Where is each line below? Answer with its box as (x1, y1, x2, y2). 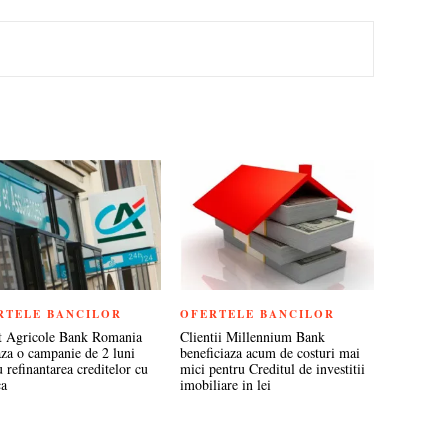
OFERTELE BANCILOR (179, 305, 335, 322)
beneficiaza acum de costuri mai (179, 342, 360, 362)
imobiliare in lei (179, 374, 271, 394)
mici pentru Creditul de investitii (179, 358, 365, 378)
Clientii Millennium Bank (179, 326, 325, 346)
